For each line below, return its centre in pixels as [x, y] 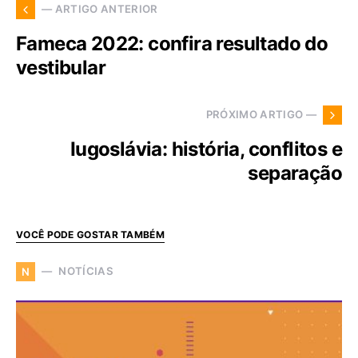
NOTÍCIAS [86, 271]
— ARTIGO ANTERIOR [100, 9]
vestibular [61, 67]
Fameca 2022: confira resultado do [172, 43]
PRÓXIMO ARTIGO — [261, 115]
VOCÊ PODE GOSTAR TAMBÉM [90, 234]
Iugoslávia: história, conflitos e [206, 149]
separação [295, 173]
